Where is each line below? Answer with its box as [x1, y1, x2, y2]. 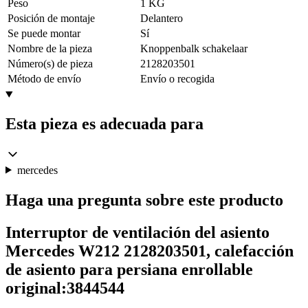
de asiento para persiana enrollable [5, 261, 253, 279]
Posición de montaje [8, 12, 95, 24]
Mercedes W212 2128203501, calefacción [5, 242, 294, 261]
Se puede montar [8, 27, 80, 39]
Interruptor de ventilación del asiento [5, 223, 269, 242]
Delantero [140, 12, 183, 24]
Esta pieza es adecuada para [5, 114, 203, 133]
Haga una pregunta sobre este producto [5, 191, 283, 210]
